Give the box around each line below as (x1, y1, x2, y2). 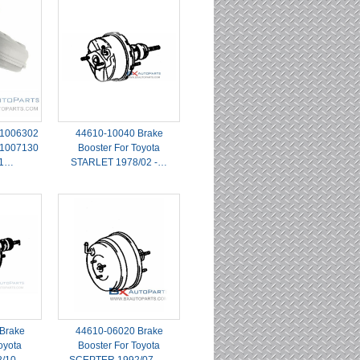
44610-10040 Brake (75, 128, 163, 139)
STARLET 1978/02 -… (71, 157, 167, 168)
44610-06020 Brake (75, 325, 163, 337)
